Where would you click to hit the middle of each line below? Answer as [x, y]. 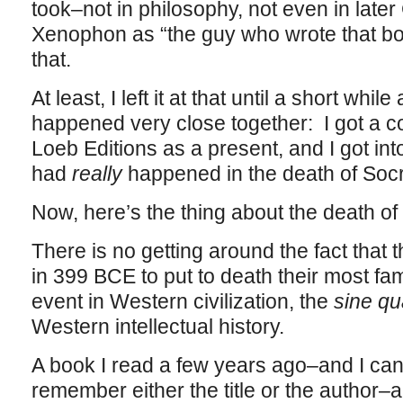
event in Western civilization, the [182, 301]
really [99, 174]
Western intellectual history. [157, 327]
